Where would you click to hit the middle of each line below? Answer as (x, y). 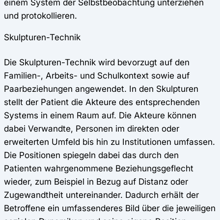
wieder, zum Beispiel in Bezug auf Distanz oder (96, 182)
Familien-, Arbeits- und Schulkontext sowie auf (97, 76)
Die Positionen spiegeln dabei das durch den (91, 155)
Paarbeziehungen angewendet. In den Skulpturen (101, 89)
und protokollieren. (42, 15)
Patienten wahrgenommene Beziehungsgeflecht (99, 168)
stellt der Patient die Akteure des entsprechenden (102, 102)
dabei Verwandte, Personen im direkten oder (92, 129)
